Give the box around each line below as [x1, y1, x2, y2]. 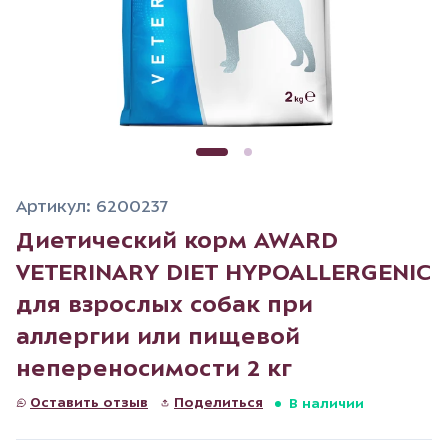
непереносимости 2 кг [16, 356, 292, 381]
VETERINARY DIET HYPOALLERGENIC [16, 260, 431, 285]
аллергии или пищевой [16, 324, 300, 349]
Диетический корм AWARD [16, 228, 338, 253]
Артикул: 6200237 [16, 197, 168, 215]
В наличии [289, 396, 364, 411]
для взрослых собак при [16, 292, 313, 317]
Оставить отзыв [30, 395, 148, 410]
